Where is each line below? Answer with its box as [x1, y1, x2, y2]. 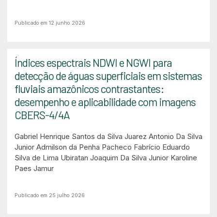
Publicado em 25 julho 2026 [15, 192, 85, 199]
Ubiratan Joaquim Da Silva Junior [61, 153, 169, 162]
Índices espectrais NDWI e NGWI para [15, 56, 172, 69]
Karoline [170, 153, 197, 162]
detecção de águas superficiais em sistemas [15, 69, 202, 82]
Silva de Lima [15, 153, 59, 162]
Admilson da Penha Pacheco [36, 142, 132, 152]
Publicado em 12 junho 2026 [15, 20, 85, 26]
